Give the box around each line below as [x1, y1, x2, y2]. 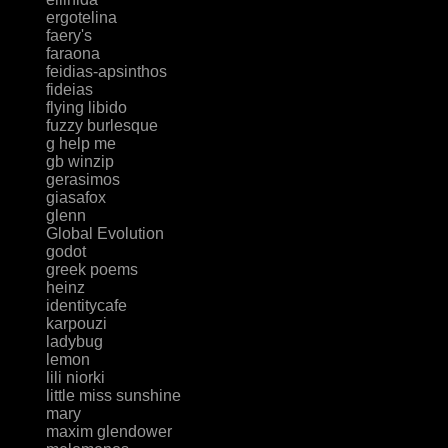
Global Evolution [45, 225, 164, 243]
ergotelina [45, 9, 117, 27]
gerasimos [45, 171, 120, 189]
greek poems [45, 261, 138, 279]
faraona [45, 45, 100, 63]
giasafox [45, 189, 106, 207]
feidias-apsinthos [45, 63, 167, 81]
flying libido [45, 99, 127, 117]
